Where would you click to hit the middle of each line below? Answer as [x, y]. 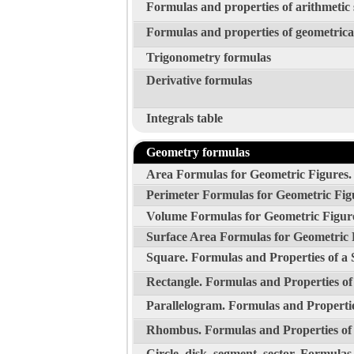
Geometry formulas [198, 152]
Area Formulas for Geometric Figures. [249, 174]
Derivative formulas [199, 80]
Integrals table [185, 118]
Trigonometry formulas [209, 58]
